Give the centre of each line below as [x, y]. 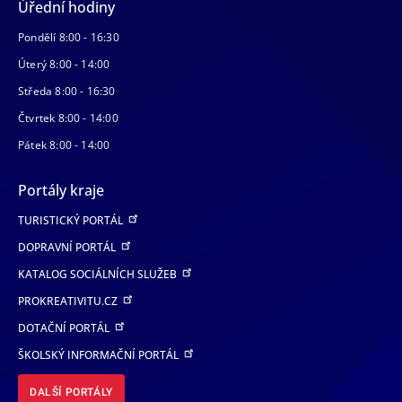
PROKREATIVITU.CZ [69, 301]
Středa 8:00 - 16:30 [67, 92]
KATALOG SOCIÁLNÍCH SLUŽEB [99, 275]
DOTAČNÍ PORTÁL [65, 328]
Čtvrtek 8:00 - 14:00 [68, 118]
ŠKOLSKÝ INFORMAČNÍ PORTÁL [100, 355]
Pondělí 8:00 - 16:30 [69, 38]
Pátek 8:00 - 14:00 [64, 145]
